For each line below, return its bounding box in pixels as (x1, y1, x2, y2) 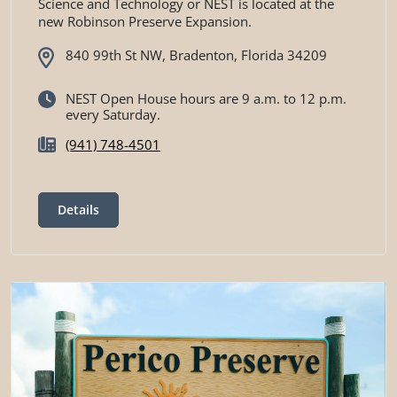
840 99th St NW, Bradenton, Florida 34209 (65, 45, 327, 64)
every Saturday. (65, 105, 160, 124)
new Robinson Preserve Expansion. (38, 12, 252, 30)
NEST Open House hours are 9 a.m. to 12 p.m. (65, 90, 346, 108)
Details (58, 201, 99, 219)
